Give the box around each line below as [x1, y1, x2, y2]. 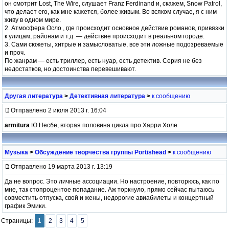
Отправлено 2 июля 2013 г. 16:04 [11, 106, 106, 114]
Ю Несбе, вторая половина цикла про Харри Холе [30, 121, 177, 129]
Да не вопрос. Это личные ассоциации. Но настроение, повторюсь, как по [5, 177, 219, 185]
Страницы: [1, 217, 34, 224]
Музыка [5, 148, 28, 156]
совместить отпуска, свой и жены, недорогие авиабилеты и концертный [5, 194, 214, 201]
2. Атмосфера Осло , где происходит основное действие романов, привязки [5, 24, 224, 32]
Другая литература [5, 92, 63, 100]
